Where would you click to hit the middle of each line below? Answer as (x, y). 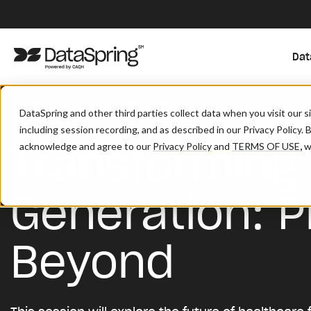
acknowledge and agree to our (86, 146)
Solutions (74, 100)
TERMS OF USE (266, 146)
